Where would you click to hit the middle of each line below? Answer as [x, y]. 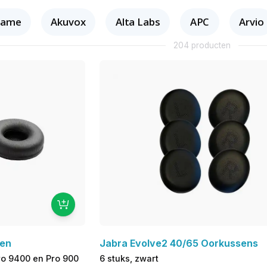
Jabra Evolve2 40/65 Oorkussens [178, 243]
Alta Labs [138, 21]
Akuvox [68, 21]
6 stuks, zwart [129, 259]
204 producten [202, 46]
